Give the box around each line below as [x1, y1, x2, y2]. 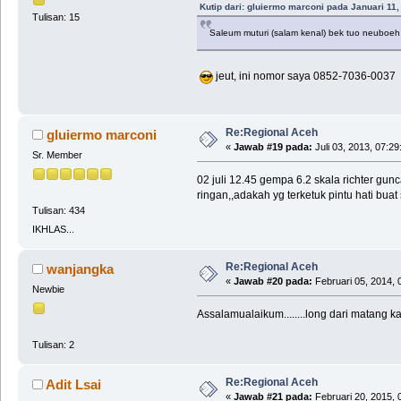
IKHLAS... [31, 224, 74, 235]
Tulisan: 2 [31, 338, 74, 350]
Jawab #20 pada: [233, 276, 312, 287]
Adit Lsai [46, 377, 102, 393]
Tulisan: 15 [31, 12, 80, 23]
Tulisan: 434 [31, 204, 85, 216]
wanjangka [47, 261, 115, 277]
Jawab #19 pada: [233, 141, 312, 153]
